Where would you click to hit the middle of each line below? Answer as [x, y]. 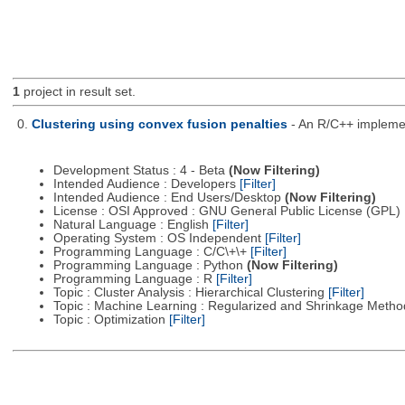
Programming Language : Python [150, 266]
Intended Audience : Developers [146, 184]
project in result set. [77, 92]
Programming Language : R [134, 279]
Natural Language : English [132, 225]
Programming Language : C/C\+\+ [151, 252]
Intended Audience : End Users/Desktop [169, 198]
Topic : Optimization [111, 320]
